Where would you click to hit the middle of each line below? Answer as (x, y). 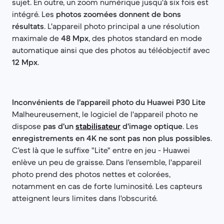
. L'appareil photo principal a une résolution (122, 26)
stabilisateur (98, 126)
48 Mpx (75, 38)
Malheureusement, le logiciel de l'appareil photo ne (105, 114)
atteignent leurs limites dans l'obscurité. (85, 198)
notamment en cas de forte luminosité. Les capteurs (107, 186)
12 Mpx (25, 62)
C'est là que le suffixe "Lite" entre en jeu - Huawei (101, 150)
